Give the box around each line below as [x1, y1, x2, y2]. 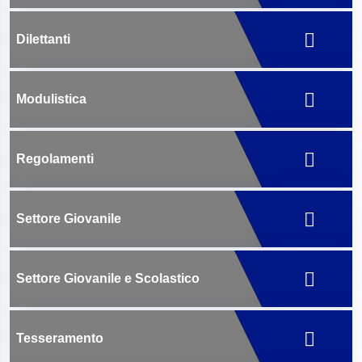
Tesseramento [16, 331, 103, 345]
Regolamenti [16, 152, 94, 166]
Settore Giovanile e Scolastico [16, 271, 200, 285]
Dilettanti [16, 32, 70, 46]
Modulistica [16, 92, 86, 106]
